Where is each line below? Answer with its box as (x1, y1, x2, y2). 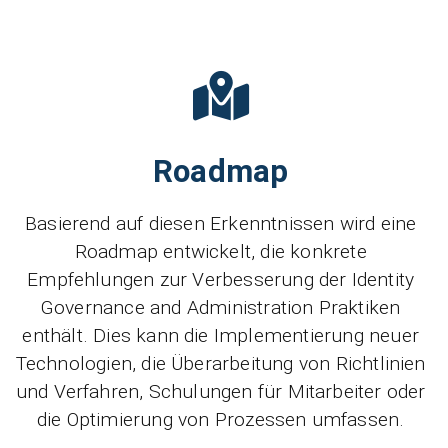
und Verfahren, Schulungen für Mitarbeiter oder (15, 380, 426, 404)
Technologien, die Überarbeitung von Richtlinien (15, 352, 426, 376)
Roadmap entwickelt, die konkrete (74, 240, 367, 264)
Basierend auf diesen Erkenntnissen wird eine (24, 212, 417, 236)
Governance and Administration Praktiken (40, 296, 401, 320)
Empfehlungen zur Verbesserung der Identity (27, 268, 415, 292)
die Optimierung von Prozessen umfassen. (36, 408, 405, 432)
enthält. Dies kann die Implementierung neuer (22, 324, 419, 348)
